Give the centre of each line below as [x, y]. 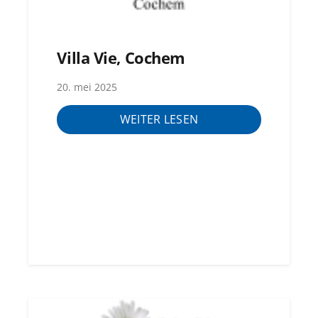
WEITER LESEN [159, 120]
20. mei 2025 [87, 87]
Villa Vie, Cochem [121, 58]
